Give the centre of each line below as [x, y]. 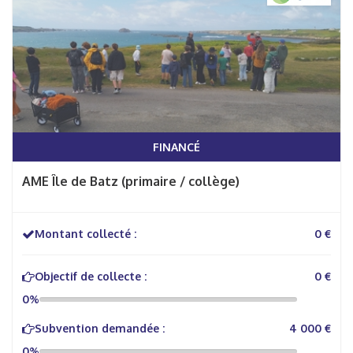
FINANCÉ [176, 147]
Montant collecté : [85, 234]
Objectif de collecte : [91, 276]
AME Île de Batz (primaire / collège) [131, 181]
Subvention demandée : [100, 328]
